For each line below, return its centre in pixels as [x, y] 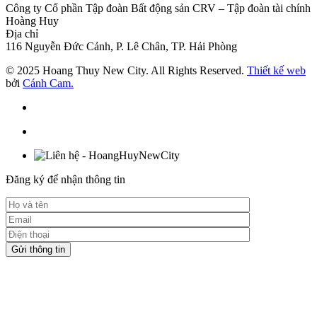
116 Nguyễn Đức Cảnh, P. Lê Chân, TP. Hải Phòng [121, 46]
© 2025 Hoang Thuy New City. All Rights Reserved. [126, 70]
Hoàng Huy [32, 21]
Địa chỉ [22, 33]
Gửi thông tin [38, 249]
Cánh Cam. [48, 83]
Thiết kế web [276, 70]
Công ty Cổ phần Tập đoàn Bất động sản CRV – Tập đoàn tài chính [158, 8]
